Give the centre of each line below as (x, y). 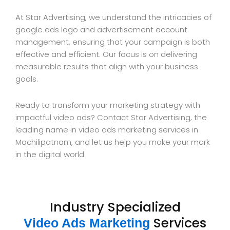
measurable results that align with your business (107, 67)
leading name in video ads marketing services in (107, 129)
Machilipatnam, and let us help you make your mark (113, 142)
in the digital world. (51, 154)
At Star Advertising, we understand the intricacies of (113, 17)
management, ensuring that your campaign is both (113, 42)
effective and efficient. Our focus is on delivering (106, 54)
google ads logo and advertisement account (101, 30)
